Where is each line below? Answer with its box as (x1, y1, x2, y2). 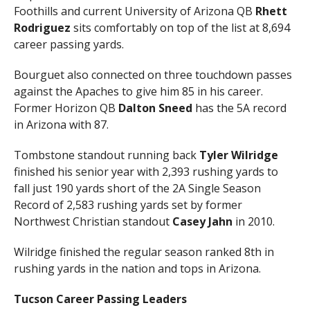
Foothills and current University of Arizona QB (13, 3, 253, 19)
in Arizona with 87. (13, 116, 109, 132)
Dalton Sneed (115, 100, 192, 116)
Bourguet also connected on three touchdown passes (13, 66, 292, 82)
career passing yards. (13, 36, 124, 52)
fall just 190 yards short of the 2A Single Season (13, 180, 261, 196)
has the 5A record (192, 100, 286, 116)
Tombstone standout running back (13, 147, 199, 163)
